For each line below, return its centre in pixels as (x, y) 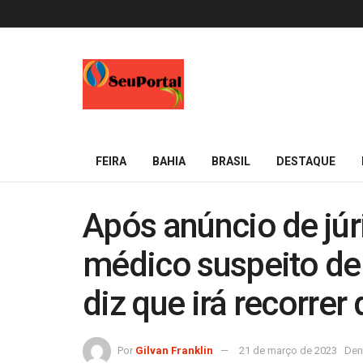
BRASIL (231, 161)
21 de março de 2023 (288, 350)
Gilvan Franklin (174, 350)
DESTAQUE (306, 161)
